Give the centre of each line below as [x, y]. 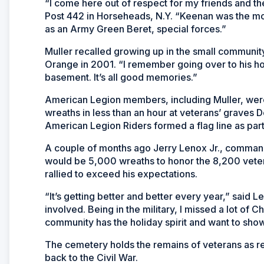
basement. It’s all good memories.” [121, 77]
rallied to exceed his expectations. [121, 174]
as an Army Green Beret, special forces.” [136, 29]
